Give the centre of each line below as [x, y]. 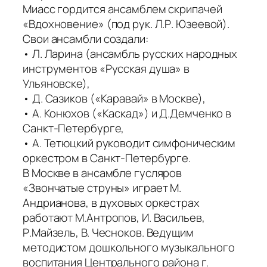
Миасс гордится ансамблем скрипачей [122, 9]
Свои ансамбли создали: [86, 39]
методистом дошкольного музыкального [129, 248]
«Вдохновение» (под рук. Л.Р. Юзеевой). [126, 24]
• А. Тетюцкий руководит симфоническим [129, 143]
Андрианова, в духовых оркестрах [111, 203]
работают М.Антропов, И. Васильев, [114, 218]
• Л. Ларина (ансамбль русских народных [130, 54]
